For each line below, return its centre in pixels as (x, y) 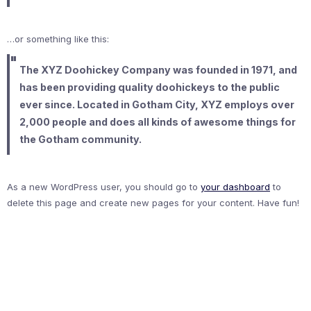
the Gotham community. (80, 140)
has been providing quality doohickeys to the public (149, 87)
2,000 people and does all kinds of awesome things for (157, 122)
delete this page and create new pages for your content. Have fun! (153, 203)
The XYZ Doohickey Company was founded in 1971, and (158, 70)
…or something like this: (58, 39)
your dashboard (235, 187)
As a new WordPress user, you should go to (104, 187)
